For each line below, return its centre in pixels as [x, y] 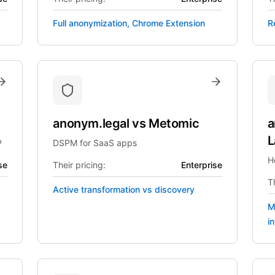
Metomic [174, 123]
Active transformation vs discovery [124, 189]
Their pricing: [79, 165]
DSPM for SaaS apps [95, 143]
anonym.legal [93, 123]
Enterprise [201, 165]
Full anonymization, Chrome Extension [129, 23]
